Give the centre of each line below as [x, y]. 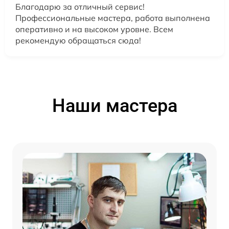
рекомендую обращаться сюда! [78, 40]
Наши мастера [114, 106]
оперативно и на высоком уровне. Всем [94, 29]
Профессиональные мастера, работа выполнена [113, 18]
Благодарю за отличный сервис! [80, 6]
